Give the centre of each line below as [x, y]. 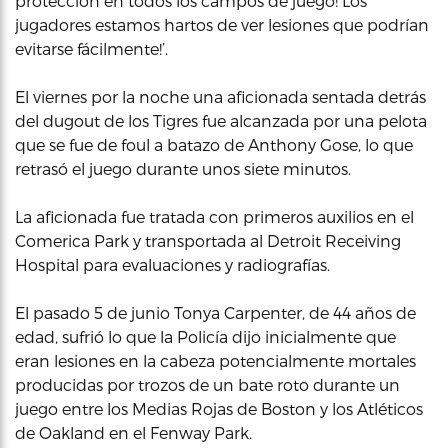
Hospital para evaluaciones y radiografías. [172, 264]
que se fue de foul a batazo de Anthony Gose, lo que [214, 144]
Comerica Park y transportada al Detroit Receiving [208, 240]
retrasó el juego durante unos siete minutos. [183, 168]
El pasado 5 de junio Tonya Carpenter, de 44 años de [215, 312]
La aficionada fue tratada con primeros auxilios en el [214, 216]
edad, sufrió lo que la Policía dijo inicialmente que [205, 336]
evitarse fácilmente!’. [91, 48]
